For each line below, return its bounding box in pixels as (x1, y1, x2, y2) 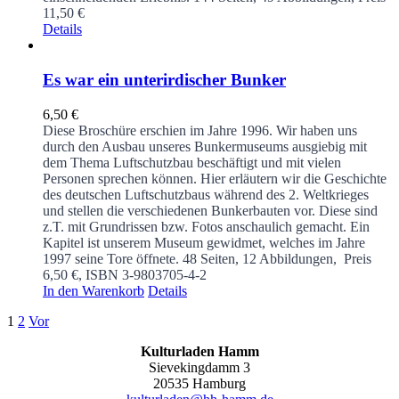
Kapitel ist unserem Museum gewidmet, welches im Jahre (43, 234, 365, 250)
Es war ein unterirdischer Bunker (43, 69, 286, 89)
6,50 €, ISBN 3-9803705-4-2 (43, 266, 207, 282)
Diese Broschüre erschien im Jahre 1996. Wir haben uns (43, 122, 357, 138)
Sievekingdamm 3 (149, 359, 250, 375)
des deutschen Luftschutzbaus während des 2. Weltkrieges (43, 186, 369, 202)
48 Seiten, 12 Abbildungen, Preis (183, 250, 371, 266)
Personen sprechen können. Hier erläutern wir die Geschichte (43, 170, 387, 186)
